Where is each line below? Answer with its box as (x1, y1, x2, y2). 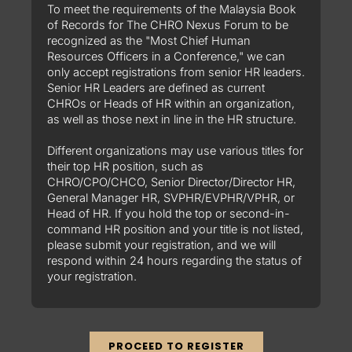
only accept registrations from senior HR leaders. (47, 64, 305, 79)
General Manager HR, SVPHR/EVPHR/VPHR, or (47, 190, 295, 205)
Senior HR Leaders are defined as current (47, 80, 265, 95)
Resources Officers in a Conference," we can (47, 49, 285, 64)
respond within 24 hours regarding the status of (47, 253, 302, 268)
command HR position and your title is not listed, (47, 222, 303, 236)
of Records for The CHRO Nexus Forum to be (47, 17, 288, 32)
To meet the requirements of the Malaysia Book (47, 2, 296, 16)
